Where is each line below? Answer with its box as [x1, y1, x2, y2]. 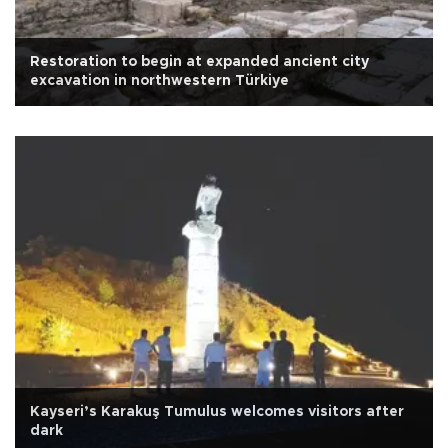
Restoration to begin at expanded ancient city [30, 54, 369, 69]
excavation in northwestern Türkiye [30, 73, 289, 88]
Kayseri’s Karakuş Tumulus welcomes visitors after [30, 405, 404, 420]
